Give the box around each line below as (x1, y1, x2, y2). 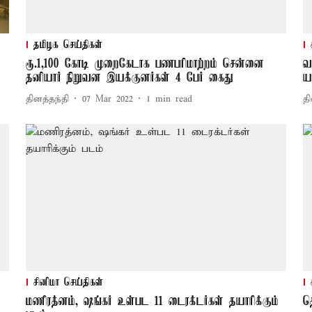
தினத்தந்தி (25, 93, 69, 105)
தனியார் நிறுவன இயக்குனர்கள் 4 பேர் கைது (25, 71, 233, 86)
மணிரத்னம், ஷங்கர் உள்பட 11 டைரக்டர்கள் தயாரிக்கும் (25, 295, 279, 309)
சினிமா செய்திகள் (33, 276, 103, 290)
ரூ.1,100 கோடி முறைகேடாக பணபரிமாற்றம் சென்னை (25, 57, 264, 72)
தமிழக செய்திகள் (33, 39, 102, 52)
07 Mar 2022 (81, 93, 133, 105)
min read (155, 93, 192, 105)
